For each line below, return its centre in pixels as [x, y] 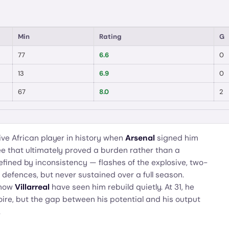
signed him [177, 138]
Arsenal [140, 138]
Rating [110, 37]
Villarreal [32, 187]
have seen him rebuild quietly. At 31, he [122, 187]
